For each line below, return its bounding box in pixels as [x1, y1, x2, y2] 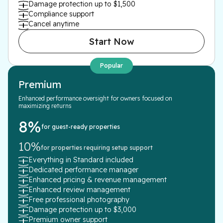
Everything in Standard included [28, 155, 133, 164]
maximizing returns [18, 102, 72, 110]
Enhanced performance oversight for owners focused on [18, 95, 172, 102]
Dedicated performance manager [28, 165, 138, 174]
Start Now [89, 35, 134, 47]
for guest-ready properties [41, 123, 120, 130]
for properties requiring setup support [41, 144, 153, 151]
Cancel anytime [28, 19, 79, 28]
